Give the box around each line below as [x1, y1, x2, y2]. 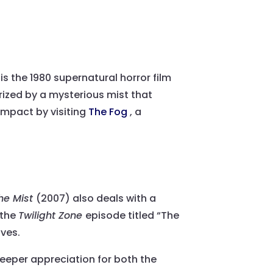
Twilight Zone [18, 208, 86, 223]
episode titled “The [85, 208, 180, 223]
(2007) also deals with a [36, 191, 157, 206]
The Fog [88, 105, 130, 119]
